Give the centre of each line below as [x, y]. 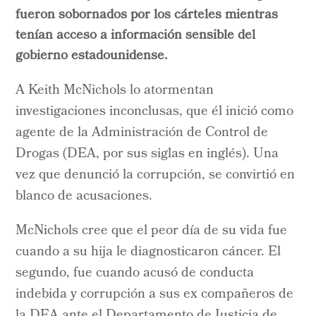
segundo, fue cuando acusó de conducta [135, 273]
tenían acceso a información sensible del [136, 37]
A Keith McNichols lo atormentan [115, 91]
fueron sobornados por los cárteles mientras [147, 16]
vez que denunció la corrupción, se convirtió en [156, 175]
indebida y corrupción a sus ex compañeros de [155, 294]
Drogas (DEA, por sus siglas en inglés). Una [147, 154]
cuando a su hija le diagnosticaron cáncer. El [148, 252]
